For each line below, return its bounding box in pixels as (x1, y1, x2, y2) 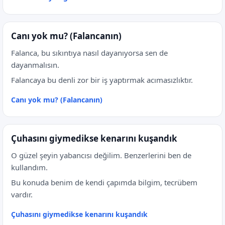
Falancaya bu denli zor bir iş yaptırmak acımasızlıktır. (11, 75, 193, 85)
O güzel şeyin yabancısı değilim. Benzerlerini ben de (11, 150, 191, 160)
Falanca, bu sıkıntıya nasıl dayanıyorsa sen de (11, 48, 168, 58)
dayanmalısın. (11, 60, 59, 70)
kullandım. (11, 162, 48, 172)
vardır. (11, 189, 33, 199)
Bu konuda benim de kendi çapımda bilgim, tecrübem (11, 177, 197, 187)
